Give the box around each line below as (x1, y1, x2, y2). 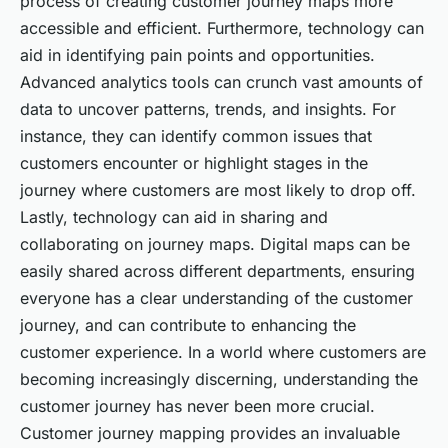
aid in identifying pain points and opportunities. (20, 45, 375, 66)
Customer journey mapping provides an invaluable (20, 423, 400, 444)
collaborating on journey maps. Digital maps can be (20, 234, 410, 255)
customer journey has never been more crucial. (20, 396, 375, 417)
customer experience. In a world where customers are (20, 342, 426, 363)
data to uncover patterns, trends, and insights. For (20, 99, 396, 120)
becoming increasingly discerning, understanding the (20, 369, 418, 390)
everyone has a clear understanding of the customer (20, 288, 413, 309)
